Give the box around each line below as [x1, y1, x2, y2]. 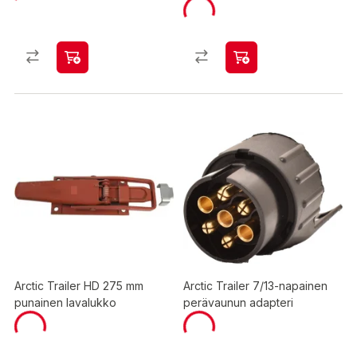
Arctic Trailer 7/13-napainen [183, 279, 328, 292]
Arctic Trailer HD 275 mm [14, 279, 143, 292]
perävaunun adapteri [183, 296, 293, 309]
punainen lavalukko [14, 296, 116, 309]
